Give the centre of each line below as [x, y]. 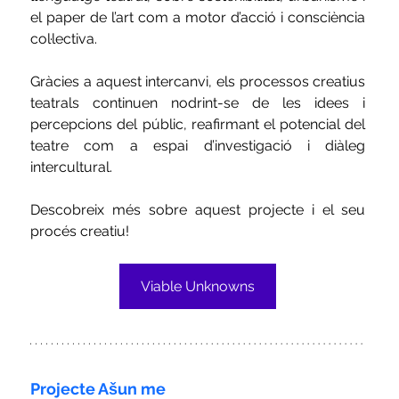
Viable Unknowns [198, 287]
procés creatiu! [80, 232]
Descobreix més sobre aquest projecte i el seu [198, 210]
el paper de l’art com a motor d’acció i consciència [198, 18]
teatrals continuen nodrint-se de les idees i [198, 103]
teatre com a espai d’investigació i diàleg [198, 146]
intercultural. [72, 167]
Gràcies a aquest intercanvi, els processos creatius [198, 82]
